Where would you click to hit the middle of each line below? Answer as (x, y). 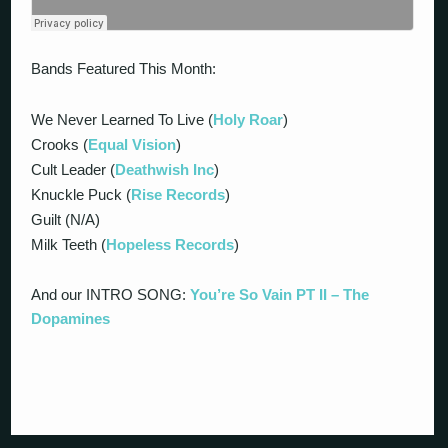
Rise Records (178, 194)
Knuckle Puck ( (81, 194)
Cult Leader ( (73, 169)
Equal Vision (132, 144)
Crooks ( (60, 144)
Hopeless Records (170, 244)
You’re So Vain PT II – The (280, 295)
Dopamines (71, 319)
